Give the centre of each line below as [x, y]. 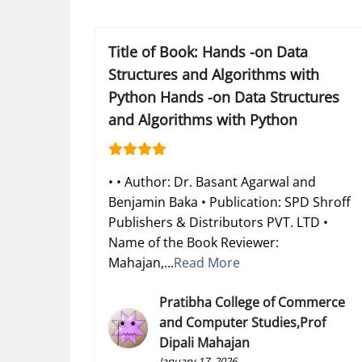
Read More [207, 262]
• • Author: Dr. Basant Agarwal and [212, 181]
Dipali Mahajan [205, 342]
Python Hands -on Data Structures [224, 97]
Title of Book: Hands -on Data [208, 51]
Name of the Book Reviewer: [194, 242]
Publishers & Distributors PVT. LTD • [218, 222]
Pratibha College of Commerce [253, 302]
